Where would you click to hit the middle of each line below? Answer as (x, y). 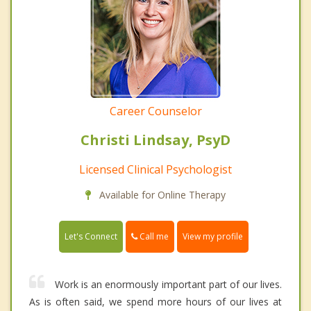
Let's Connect (91, 237)
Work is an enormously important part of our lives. (168, 285)
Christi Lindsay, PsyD (155, 140)
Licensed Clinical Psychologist (155, 169)
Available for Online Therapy (161, 194)
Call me (153, 236)
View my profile (213, 237)
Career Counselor (155, 111)
